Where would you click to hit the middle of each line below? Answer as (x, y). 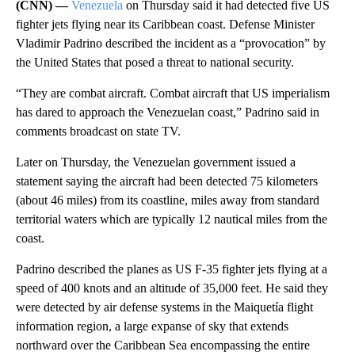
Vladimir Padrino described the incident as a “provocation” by (171, 43)
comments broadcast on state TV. (98, 131)
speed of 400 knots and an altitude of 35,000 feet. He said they (172, 288)
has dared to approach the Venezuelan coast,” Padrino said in (168, 112)
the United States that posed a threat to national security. (155, 62)
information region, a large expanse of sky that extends (152, 326)
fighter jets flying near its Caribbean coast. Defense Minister (165, 24)
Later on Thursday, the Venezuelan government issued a (156, 162)
